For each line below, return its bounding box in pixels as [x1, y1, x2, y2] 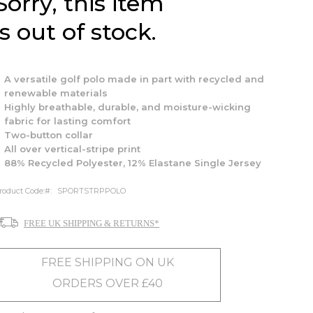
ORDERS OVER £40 [52, 277, 163, 290]
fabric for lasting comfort [4, 115, 131, 126]
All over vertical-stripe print [4, 143, 140, 154]
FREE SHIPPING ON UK [41, 256, 174, 269]
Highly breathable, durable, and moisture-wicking [4, 101, 251, 112]
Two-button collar [4, 129, 93, 140]
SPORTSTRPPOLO [57, 186, 126, 196]
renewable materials [4, 87, 108, 99]
